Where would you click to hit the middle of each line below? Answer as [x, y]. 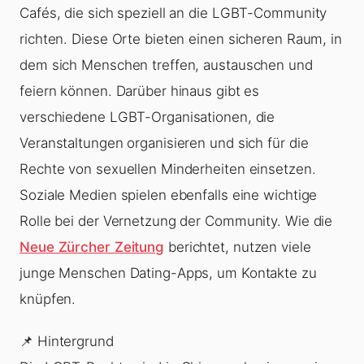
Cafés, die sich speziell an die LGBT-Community [173, 13]
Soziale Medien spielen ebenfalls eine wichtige [169, 195]
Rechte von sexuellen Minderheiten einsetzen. [168, 169]
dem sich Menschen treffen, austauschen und [166, 65]
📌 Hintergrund [67, 342]
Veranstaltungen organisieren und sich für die [164, 143]
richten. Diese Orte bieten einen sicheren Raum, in [181, 39]
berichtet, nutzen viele [238, 247]
